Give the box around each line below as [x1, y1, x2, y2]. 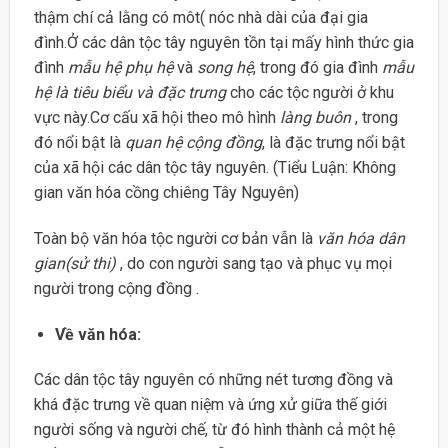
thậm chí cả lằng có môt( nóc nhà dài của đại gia [33, 8, 368, 28]
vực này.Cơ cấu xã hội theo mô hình [33, 108, 280, 128]
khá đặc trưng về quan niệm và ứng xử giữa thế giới [33, 395, 387, 415]
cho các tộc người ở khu [225, 83, 394, 103]
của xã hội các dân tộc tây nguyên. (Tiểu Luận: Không [33, 158, 396, 178]
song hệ [196, 58, 253, 78]
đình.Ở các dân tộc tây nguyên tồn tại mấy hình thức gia [33, 33, 414, 53]
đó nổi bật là [33, 133, 125, 153]
